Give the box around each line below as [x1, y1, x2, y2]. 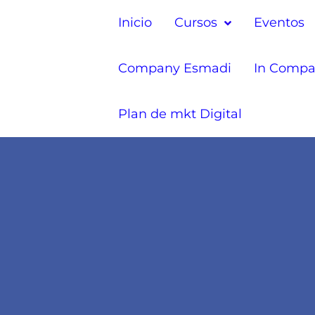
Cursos [174, 15, 217, 30]
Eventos [254, 15, 304, 30]
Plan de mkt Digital [118, 106, 242, 122]
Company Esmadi [118, 60, 231, 76]
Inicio [118, 15, 152, 30]
